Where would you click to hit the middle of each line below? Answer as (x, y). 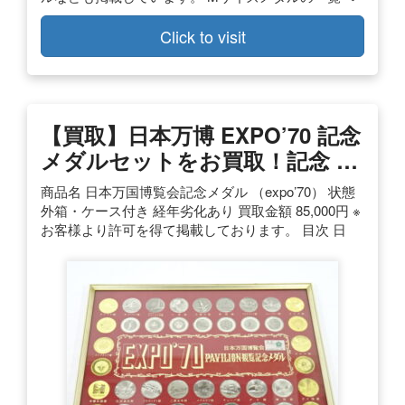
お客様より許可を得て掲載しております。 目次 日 (193, 229)
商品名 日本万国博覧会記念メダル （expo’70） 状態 (198, 191)
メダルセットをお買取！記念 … (199, 160)
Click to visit (202, 36)
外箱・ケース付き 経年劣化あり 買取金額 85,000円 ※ (201, 210)
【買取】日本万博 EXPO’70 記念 (201, 134)
